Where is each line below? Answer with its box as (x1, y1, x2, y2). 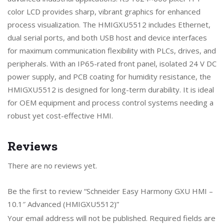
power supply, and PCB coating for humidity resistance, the (7, 71, 211, 81)
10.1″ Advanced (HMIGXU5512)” (7, 198, 119, 209)
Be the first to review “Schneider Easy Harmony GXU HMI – (7, 185, 213, 196)
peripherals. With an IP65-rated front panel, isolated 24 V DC (7, 58, 216, 68)
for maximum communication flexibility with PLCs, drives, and (7, 45, 216, 55)
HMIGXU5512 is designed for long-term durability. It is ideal (7, 84, 214, 94)
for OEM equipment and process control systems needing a (7, 97, 213, 107)
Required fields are (149, 212, 215, 223)
